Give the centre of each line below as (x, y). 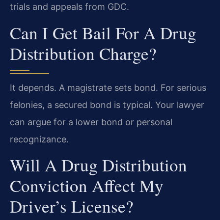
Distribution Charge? (83, 53)
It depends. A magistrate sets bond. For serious (108, 87)
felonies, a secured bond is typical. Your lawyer (107, 105)
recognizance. (39, 139)
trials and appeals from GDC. (69, 7)
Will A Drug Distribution (98, 165)
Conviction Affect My (87, 186)
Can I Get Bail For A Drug (103, 32)
